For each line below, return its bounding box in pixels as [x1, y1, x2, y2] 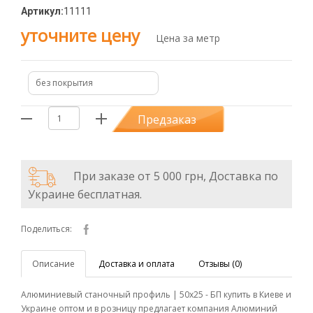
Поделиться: [21, 223, 72, 235]
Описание [32, 258, 75, 270]
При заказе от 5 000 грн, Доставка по [73, 168, 278, 184]
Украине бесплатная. [28, 187, 142, 202]
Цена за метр [156, 31, 220, 45]
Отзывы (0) [198, 258, 242, 270]
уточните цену [21, 24, 140, 47]
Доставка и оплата [99, 258, 175, 270]
